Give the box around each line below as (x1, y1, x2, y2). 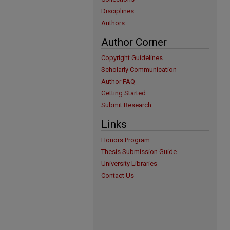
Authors (101, 19, 125, 27)
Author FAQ (101, 78, 135, 85)
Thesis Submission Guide (101, 148, 177, 156)
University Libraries (101, 160, 157, 167)
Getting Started (101, 89, 146, 97)
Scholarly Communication (101, 66, 177, 73)
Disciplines (101, 7, 134, 15)
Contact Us (101, 171, 134, 179)
